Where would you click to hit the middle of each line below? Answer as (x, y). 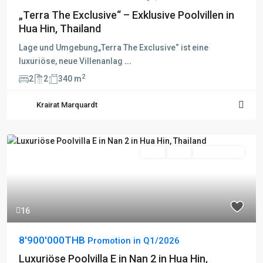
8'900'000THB (53, 240)
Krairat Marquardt (67, 104)
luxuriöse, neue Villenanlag (72, 61)
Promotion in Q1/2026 (134, 240)
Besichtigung (218, 151)
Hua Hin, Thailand (60, 28)
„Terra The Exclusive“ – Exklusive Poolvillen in (127, 15)
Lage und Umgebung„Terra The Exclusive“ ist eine (114, 47)
